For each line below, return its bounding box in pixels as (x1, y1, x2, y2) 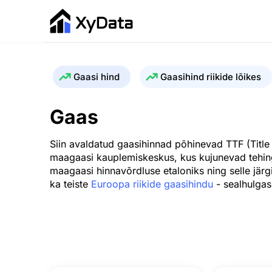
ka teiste (50, 178, 91, 190)
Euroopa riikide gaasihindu (91, 178, 213, 190)
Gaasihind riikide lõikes (160, 71, 261, 83)
